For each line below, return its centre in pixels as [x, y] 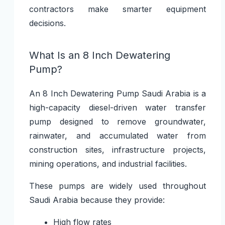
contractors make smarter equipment [118, 9]
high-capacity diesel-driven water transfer [118, 107]
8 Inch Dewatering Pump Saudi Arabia [117, 93]
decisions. [47, 23]
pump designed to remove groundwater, [118, 121]
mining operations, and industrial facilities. [108, 163]
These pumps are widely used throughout [118, 186]
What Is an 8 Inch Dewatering [99, 55]
